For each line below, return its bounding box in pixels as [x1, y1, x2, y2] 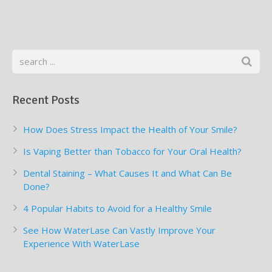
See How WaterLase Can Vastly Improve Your [23, 224, 216, 237]
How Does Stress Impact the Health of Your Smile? [23, 123, 237, 136]
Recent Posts [12, 92, 80, 108]
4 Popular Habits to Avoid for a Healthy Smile [23, 202, 212, 215]
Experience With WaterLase [23, 237, 140, 250]
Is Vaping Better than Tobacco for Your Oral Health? [23, 145, 242, 158]
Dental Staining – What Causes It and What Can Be [23, 167, 232, 180]
